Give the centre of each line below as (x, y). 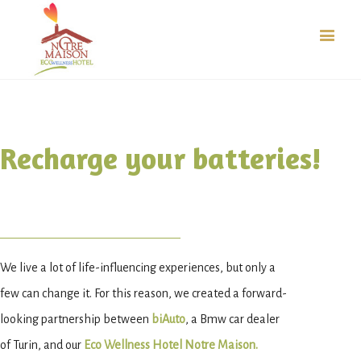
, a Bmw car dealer (232, 319)
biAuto (168, 319)
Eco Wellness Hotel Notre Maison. (171, 344)
